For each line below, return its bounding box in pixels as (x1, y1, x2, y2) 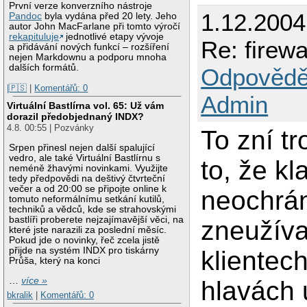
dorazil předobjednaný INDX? (7, 111, 145, 123)
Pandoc (9, 10, 42, 21)
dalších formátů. (9, 62, 79, 73)
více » (21, 275, 48, 286)
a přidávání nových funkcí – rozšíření (9, 41, 170, 52)
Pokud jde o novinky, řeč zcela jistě (9, 234, 160, 245)
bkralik (7, 290, 34, 301)
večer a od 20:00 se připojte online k (9, 183, 167, 194)
